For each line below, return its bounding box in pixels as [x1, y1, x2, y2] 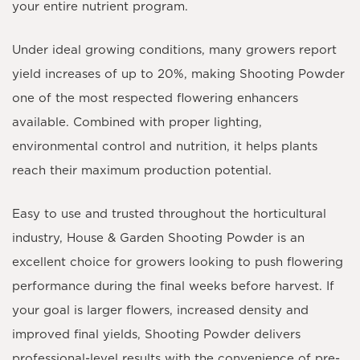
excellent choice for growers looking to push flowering [12, 256, 343, 268]
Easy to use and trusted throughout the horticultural [12, 207, 326, 220]
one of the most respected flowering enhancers [12, 92, 298, 104]
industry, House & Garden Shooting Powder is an [12, 231, 305, 244]
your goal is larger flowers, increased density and [12, 304, 309, 317]
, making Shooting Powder [184, 67, 345, 80]
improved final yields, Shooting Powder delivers [12, 328, 301, 341]
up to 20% [121, 67, 184, 80]
